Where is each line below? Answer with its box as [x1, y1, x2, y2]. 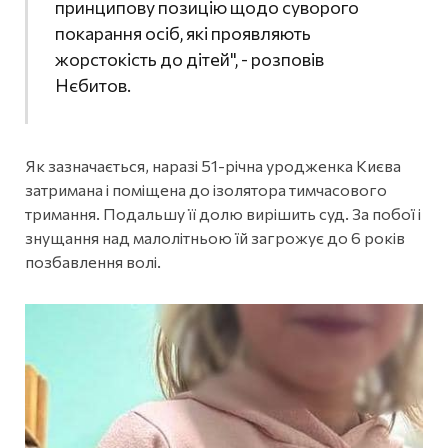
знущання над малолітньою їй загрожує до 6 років [25, 228, 405, 248]
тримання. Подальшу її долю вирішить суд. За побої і [25, 204, 421, 224]
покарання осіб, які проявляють [54, 21, 311, 44]
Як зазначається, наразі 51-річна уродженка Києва [25, 156, 401, 176]
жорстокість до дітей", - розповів [54, 47, 324, 70]
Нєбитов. [54, 73, 131, 96]
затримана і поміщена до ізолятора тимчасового [25, 180, 387, 200]
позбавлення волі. [25, 252, 161, 272]
